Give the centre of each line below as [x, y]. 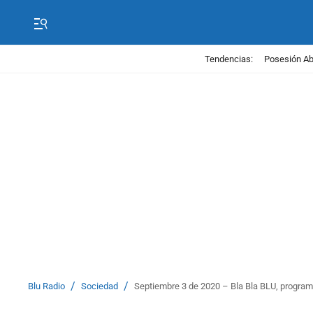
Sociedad [100, 286]
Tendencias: [228, 59]
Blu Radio [46, 286]
